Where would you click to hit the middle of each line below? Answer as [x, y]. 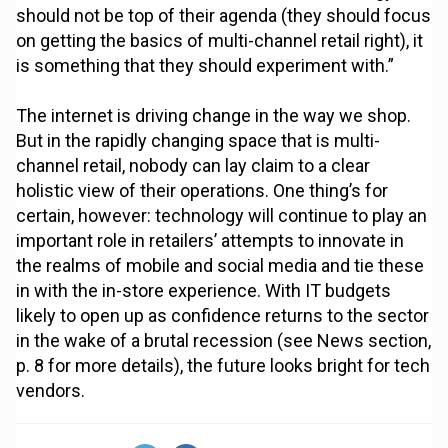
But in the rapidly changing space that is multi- [198, 141]
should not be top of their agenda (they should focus [224, 16]
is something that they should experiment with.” [205, 66]
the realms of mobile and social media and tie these [220, 266]
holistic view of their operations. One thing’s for [202, 191]
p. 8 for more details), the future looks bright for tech [223, 366]
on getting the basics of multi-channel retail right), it [220, 41]
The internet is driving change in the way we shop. [214, 116]
